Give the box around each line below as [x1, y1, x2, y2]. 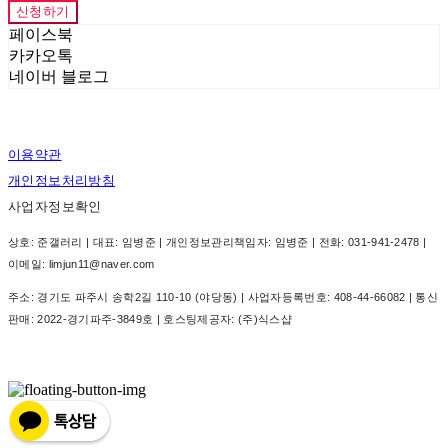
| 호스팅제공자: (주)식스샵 [153, 313, 292, 325]
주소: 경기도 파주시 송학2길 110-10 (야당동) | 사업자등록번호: [8, 291, 334, 303]
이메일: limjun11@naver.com [8, 258, 155, 270]
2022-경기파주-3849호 [37, 313, 154, 325]
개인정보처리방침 [8, 173, 116, 188]
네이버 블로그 [9, 68, 109, 85]
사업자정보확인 [8, 199, 102, 214]
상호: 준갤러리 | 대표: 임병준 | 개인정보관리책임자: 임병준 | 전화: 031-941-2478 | [8, 236, 427, 248]
